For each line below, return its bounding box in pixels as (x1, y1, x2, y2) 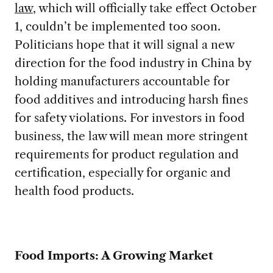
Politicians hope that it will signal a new (14, 37, 234, 52)
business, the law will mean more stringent (14, 128, 248, 143)
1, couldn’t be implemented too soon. (14, 18, 221, 34)
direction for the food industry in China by (14, 55, 251, 70)
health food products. (14, 183, 134, 198)
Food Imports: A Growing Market (14, 247, 213, 263)
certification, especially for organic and (14, 165, 231, 180)
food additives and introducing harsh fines (14, 91, 248, 107)
